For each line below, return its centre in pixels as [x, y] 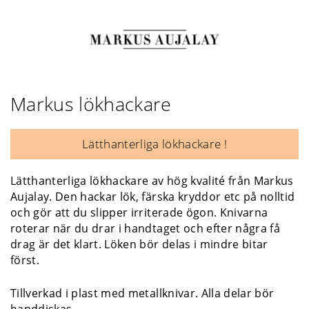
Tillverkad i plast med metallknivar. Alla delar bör [142, 293]
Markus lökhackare [91, 104]
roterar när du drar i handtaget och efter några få [145, 228]
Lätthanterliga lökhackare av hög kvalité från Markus [152, 181]
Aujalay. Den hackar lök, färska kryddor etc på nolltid [153, 197]
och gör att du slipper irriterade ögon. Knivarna [139, 212]
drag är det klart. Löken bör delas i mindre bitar [139, 244]
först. [25, 260]
